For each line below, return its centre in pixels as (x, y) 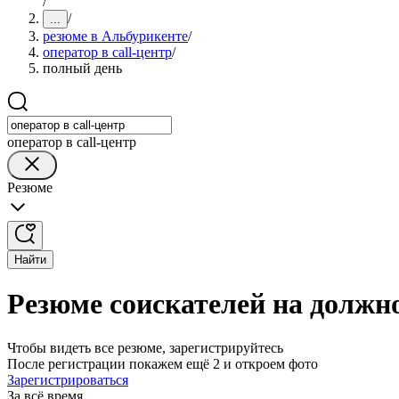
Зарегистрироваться (68, 379)
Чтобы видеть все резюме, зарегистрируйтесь (145, 347)
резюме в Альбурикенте (115, 36)
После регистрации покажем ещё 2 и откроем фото (163, 363)
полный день (82, 68)
